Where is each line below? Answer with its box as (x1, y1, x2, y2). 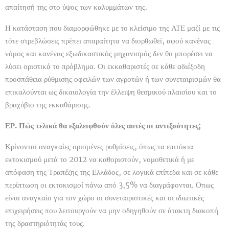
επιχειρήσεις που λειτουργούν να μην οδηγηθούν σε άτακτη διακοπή (5, 205, 218, 216)
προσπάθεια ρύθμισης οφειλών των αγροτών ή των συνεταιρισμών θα (5, 74, 221, 84)
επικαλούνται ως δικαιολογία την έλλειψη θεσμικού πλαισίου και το (5, 87, 217, 97)
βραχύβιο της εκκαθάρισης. (5, 100, 90, 110)
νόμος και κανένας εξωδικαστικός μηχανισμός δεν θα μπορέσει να (5, 49, 213, 59)
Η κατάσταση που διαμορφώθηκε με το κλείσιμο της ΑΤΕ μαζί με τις (5, 23, 220, 33)
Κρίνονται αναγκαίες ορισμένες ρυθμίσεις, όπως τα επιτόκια (5, 142, 193, 152)
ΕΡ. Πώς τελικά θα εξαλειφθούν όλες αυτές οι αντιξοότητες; (5, 121, 201, 131)
